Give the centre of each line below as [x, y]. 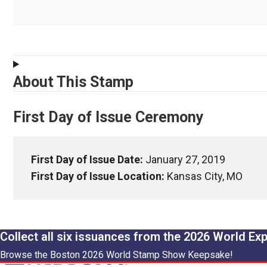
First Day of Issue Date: [88, 159]
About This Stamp [73, 82]
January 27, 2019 [185, 159]
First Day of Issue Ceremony [108, 117]
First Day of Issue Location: [99, 176]
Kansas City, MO [205, 176]
